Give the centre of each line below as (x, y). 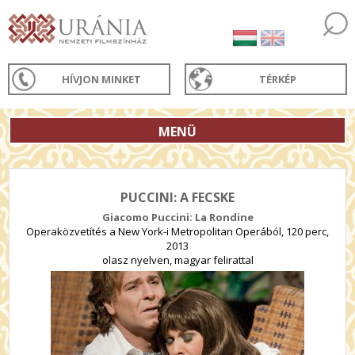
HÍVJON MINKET (102, 79)
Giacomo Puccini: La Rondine (177, 217)
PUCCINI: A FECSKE (177, 197)
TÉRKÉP (278, 79)
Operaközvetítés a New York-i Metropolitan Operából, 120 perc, (177, 231)
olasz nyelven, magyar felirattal (177, 260)
